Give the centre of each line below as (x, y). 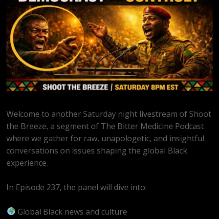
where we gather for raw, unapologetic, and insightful (106, 138)
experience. (27, 163)
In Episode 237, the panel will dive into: (77, 187)
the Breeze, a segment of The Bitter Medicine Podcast (105, 126)
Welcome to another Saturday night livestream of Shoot (109, 114)
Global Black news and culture (71, 211)
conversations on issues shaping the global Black (97, 150)
